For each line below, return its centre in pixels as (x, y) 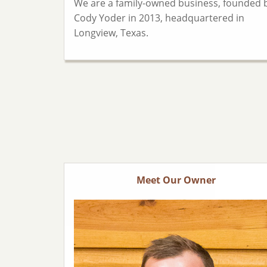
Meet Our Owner (176, 180)
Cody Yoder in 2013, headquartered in (159, 18)
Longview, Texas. (111, 33)
